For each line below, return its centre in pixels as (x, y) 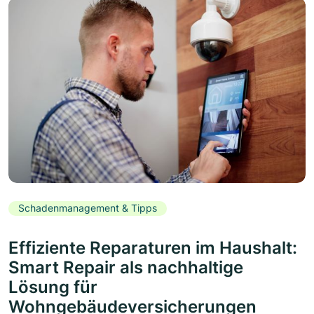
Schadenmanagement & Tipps (88, 208)
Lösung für (53, 287)
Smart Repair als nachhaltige (126, 268)
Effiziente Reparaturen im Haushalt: (153, 248)
